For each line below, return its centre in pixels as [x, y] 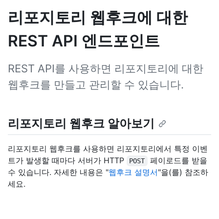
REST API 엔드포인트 [84, 41]
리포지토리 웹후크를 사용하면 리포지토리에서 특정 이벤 [108, 149]
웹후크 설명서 [133, 172]
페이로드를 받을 [178, 161]
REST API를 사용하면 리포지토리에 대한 [106, 68]
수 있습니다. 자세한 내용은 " [58, 172]
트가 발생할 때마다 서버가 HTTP [67, 161]
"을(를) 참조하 [183, 172]
